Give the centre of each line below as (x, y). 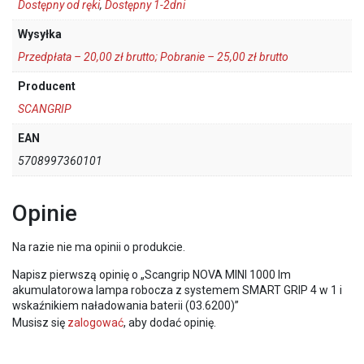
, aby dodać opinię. (170, 322)
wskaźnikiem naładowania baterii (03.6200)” (126, 305)
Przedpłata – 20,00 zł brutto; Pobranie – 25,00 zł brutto (153, 56)
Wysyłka (40, 34)
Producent (47, 86)
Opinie (45, 213)
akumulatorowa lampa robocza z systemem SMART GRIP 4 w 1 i (177, 290)
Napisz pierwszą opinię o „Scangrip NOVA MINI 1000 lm (152, 274)
